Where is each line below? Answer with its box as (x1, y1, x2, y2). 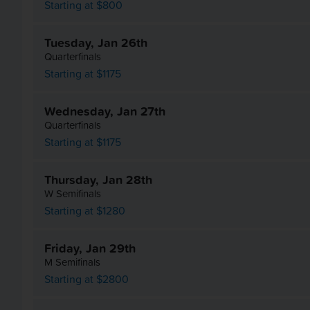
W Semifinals (44, 185, 101, 202)
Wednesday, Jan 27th (44, 101, 165, 120)
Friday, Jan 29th (44, 239, 136, 258)
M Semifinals (44, 254, 100, 271)
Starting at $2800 (44, 271, 129, 288)
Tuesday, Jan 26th (44, 33, 147, 52)
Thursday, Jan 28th (44, 170, 152, 190)
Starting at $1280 (44, 202, 125, 219)
